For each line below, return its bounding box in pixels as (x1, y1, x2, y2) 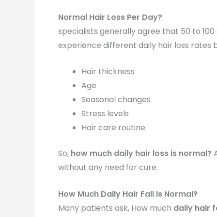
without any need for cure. (58, 162, 158, 173)
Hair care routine (81, 122, 145, 134)
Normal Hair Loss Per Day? (58, 11, 162, 23)
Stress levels (81, 108, 129, 120)
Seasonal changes (81, 94, 151, 106)
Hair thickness (81, 66, 135, 77)
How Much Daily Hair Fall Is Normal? (58, 188, 198, 200)
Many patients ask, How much (58, 202, 171, 214)
